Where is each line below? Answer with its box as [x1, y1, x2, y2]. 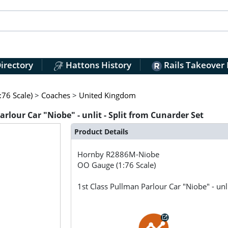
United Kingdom [78, 90, 136, 100]
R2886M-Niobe [106, 149, 160, 160]
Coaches [41, 90, 70, 100]
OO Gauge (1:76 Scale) [77, 160, 156, 170]
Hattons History [63, 59, 131, 71]
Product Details [74, 126, 128, 136]
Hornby [77, 149, 106, 160]
